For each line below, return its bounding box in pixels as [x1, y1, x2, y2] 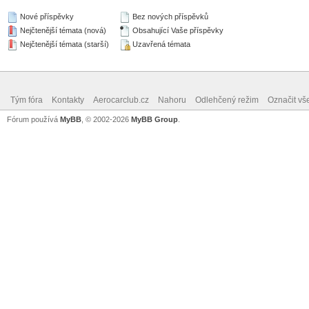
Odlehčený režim [195, 95, 259, 105]
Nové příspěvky [18, 12, 74, 21]
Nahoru [158, 95, 186, 105]
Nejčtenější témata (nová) [18, 26, 106, 34]
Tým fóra [10, 95, 43, 105]
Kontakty [52, 95, 84, 105]
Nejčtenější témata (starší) [18, 40, 109, 48]
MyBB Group [131, 115, 178, 123]
